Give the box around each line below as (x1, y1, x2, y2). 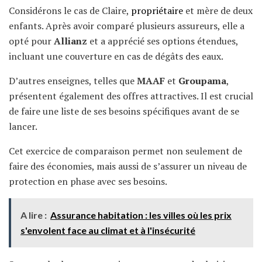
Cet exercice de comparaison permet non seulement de (9, 144, 242, 157)
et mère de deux (183, 4, 253, 17)
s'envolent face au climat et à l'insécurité (20, 224, 195, 236)
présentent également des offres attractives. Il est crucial (9, 89, 253, 102)
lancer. (9, 119, 37, 133)
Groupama (178, 74, 226, 87)
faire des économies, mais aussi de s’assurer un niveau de (9, 159, 247, 173)
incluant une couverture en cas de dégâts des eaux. (9, 49, 223, 63)
